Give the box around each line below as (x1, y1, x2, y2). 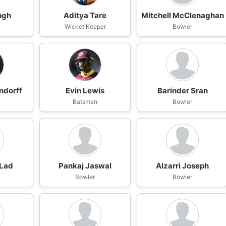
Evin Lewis (66, 86, 105, 95)
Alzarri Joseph (156, 161, 209, 171)
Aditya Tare (64, 11, 107, 20)
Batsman (73, 98, 98, 105)
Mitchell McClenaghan (141, 11, 224, 20)
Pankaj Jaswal (59, 161, 112, 171)
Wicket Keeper (64, 23, 106, 30)
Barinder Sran (157, 86, 208, 95)
